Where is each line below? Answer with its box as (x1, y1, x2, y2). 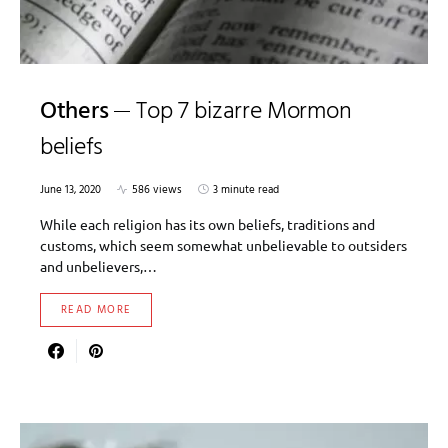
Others (40, 92, 109, 131)
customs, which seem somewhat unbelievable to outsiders (40, 235, 407, 254)
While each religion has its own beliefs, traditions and (40, 214, 375, 233)
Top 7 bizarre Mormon (136, 92, 352, 131)
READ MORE (61, 300, 132, 319)
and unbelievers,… (40, 256, 157, 275)
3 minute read (213, 180, 279, 199)
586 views (132, 180, 182, 199)
